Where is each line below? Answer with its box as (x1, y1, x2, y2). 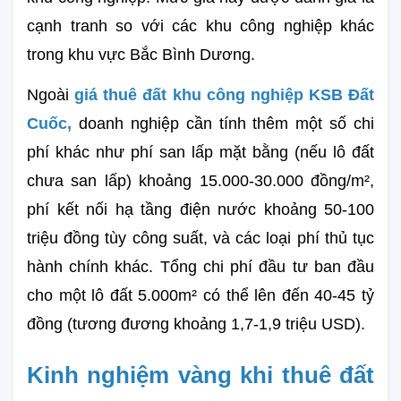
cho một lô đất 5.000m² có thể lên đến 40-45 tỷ (27, 286, 374, 304)
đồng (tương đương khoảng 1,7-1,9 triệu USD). (27, 314, 365, 333)
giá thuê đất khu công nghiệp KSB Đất (74, 85, 374, 104)
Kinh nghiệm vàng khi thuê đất (27, 361, 374, 388)
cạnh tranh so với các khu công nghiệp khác (27, 16, 374, 35)
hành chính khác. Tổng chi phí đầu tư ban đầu (27, 257, 374, 276)
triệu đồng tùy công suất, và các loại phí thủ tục (27, 228, 374, 247)
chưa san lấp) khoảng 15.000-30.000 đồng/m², (27, 171, 374, 190)
